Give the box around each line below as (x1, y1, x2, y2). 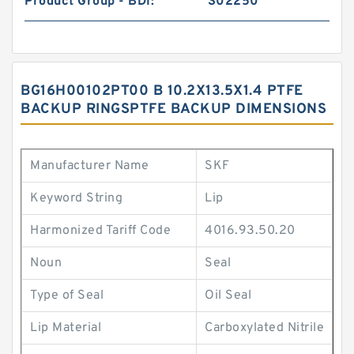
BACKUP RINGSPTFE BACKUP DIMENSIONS (21, 100, 326, 119)
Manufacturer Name (30, 158, 149, 174)
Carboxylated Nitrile (205, 320, 324, 336)
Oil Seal (205, 288, 251, 303)
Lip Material (30, 320, 101, 336)
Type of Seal (30, 288, 104, 303)
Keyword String (30, 190, 122, 206)
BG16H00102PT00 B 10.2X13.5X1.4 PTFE (21, 82, 303, 100)
